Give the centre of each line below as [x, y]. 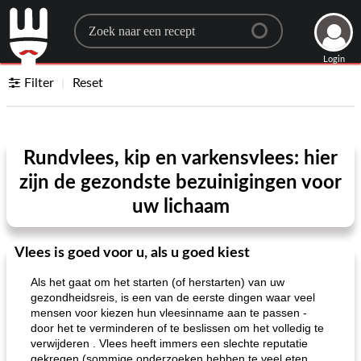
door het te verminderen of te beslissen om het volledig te [177, 328]
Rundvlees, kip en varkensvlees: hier [180, 159]
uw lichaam [180, 207]
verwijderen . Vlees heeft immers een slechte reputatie [169, 343]
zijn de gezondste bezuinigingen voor [180, 183]
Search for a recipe [153, 25]
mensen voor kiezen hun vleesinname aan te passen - [169, 313]
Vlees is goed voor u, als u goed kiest [132, 253]
